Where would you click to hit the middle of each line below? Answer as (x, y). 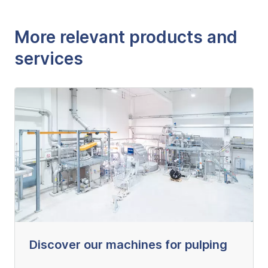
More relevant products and (126, 37)
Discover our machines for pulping (128, 244)
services (49, 58)
